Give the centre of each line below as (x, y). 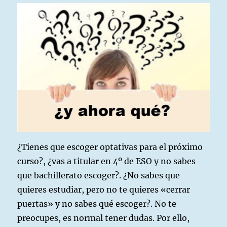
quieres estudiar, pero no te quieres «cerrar (104, 189)
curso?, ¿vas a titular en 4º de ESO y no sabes (107, 161)
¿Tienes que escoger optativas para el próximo (110, 147)
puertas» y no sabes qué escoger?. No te (97, 203)
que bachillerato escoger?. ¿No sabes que (99, 175)
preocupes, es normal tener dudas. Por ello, (104, 218)
